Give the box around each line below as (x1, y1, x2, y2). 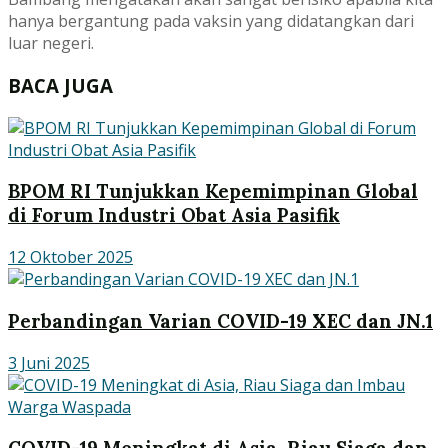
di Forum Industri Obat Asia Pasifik (8, 203, 340, 228)
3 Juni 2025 (8, 351, 90, 374)
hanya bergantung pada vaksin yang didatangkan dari (8, 10, 414, 33)
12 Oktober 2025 (8, 246, 133, 269)
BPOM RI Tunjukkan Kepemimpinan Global (8, 179, 418, 204)
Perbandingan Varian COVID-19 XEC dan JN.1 (8, 308, 433, 333)
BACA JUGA (8, 72, 113, 98)
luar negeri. (8, 32, 94, 55)
